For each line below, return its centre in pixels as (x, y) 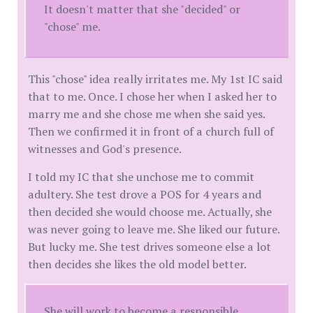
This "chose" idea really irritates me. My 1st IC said (155, 79)
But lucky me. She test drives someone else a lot (150, 246)
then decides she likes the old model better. (137, 264)
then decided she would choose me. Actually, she (150, 211)
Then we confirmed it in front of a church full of (151, 131)
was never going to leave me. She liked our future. (154, 229)
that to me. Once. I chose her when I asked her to (152, 96)
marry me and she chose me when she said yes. (146, 114)
